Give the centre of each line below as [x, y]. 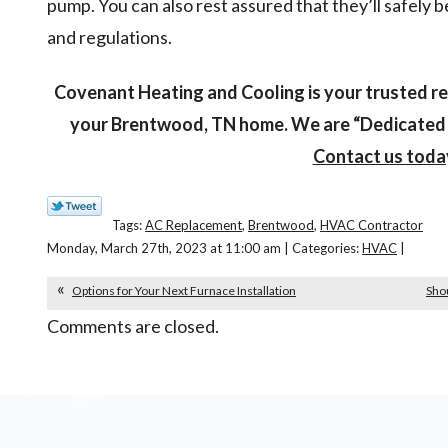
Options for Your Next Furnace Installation [184, 290]
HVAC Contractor [371, 224]
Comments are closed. [133, 325]
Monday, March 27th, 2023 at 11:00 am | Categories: [204, 247]
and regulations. [111, 37]
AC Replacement [193, 224]
